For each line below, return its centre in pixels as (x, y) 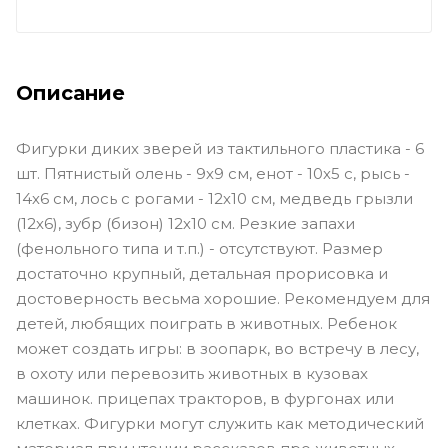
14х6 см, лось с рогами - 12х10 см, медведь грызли (214, 198)
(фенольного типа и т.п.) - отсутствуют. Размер (199, 248)
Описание (70, 92)
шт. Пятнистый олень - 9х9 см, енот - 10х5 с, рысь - (213, 173)
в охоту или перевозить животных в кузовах (192, 373)
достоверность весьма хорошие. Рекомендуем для (223, 298)
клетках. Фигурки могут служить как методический (220, 423)
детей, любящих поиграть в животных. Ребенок (206, 323)
